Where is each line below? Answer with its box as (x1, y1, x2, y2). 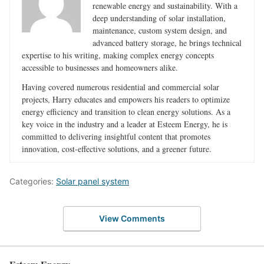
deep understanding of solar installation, (93, 12, 226, 24)
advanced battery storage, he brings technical (93, 37, 242, 49)
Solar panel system (56, 176, 129, 187)
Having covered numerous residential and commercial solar (22, 81, 219, 93)
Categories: (9, 176, 56, 187)
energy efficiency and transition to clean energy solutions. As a (22, 106, 230, 118)
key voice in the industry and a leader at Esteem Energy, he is (22, 118, 227, 130)
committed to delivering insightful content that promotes (22, 131, 210, 143)
